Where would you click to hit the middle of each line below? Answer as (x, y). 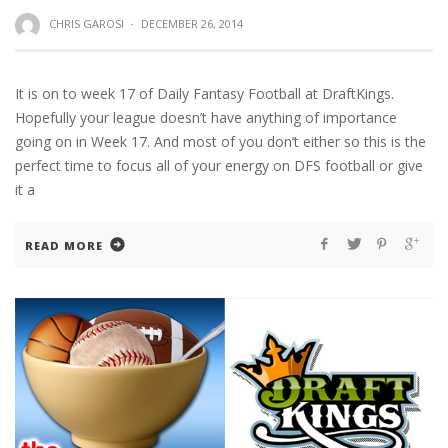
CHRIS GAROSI (86, 23)
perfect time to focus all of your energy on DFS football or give (219, 165)
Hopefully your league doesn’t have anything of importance (206, 117)
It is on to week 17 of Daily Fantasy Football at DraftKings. (204, 93)
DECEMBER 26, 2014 (191, 23)
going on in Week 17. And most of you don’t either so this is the (220, 141)
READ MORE (64, 245)
